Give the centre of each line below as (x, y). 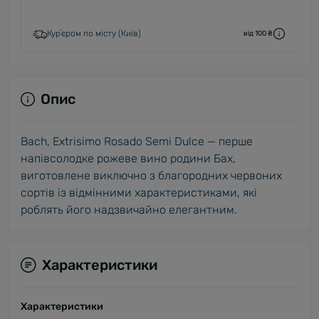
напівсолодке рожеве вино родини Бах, (128, 158)
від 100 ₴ (258, 33)
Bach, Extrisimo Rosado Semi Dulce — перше (137, 141)
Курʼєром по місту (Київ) (94, 33)
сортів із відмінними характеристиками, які (139, 193)
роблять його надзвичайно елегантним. (129, 210)
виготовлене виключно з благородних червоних (151, 176)
